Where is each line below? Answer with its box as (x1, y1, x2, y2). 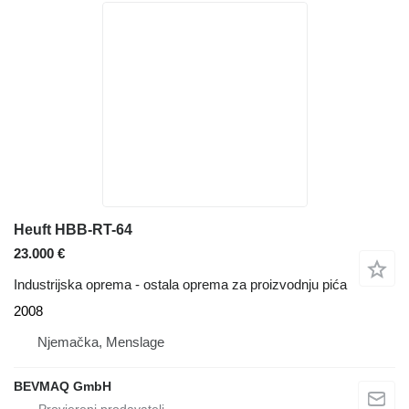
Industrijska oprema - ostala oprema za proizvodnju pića (14, 277, 347, 293)
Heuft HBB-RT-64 (14, 222, 132, 238)
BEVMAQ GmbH (14, 379, 111, 394)
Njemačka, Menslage (37, 334, 164, 351)
